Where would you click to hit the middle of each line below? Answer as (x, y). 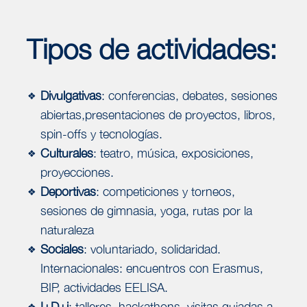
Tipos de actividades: (152, 48)
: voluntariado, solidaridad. (152, 249)
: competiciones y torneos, (165, 191)
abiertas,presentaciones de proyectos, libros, (158, 114)
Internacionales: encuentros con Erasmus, (151, 268)
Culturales (66, 153)
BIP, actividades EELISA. (104, 287)
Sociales (62, 249)
